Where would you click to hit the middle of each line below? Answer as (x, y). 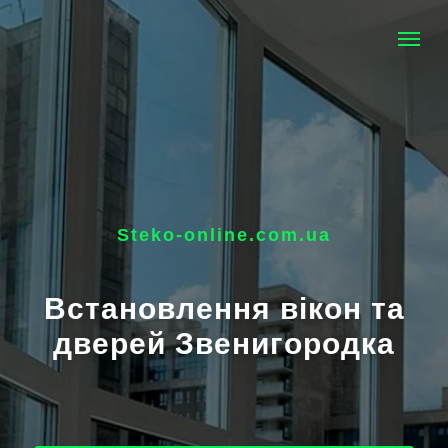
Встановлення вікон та (224, 308)
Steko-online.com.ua (224, 235)
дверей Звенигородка (224, 343)
